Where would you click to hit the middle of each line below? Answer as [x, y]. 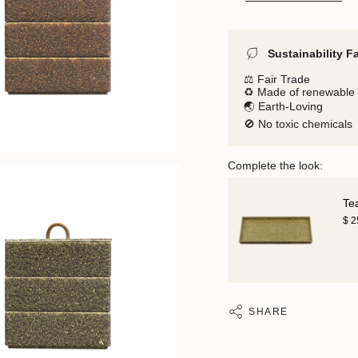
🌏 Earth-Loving [283, 106]
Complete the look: [275, 165]
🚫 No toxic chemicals [298, 123]
